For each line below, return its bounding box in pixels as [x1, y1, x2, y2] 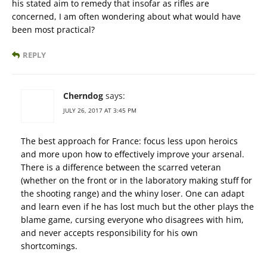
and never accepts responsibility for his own [21, 227, 198, 239]
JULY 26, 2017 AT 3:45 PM [63, 106, 136, 115]
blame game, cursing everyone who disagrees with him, [21, 214, 244, 226]
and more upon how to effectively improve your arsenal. [21, 148, 244, 160]
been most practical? [12, 24, 95, 36]
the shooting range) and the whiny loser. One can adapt [21, 188, 244, 200]
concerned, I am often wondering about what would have [12, 11, 241, 23]
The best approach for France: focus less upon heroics [21, 135, 238, 147]
